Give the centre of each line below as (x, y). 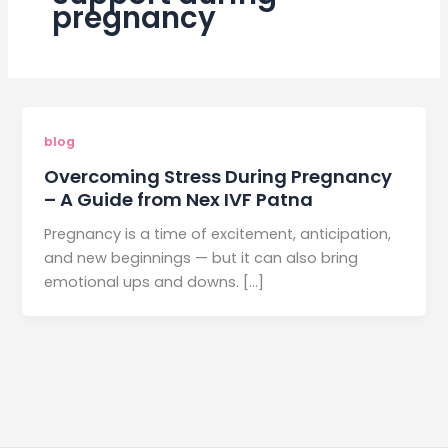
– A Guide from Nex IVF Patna (179, 200)
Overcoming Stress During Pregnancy (218, 177)
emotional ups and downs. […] (154, 282)
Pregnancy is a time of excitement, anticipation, (218, 234)
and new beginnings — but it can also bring (201, 258)
